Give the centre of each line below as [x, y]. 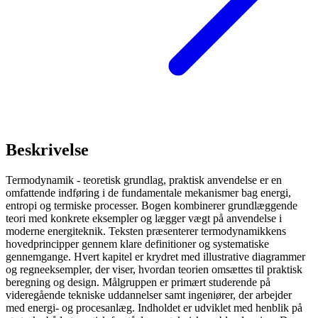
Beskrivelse [47, 150]
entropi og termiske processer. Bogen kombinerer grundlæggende [152, 206]
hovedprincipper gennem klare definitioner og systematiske [137, 244]
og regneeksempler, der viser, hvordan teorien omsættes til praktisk [154, 270]
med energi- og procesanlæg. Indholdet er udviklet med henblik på [154, 308]
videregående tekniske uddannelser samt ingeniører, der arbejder [149, 295]
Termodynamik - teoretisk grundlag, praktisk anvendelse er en [144, 180]
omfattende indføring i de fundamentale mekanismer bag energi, [148, 193]
